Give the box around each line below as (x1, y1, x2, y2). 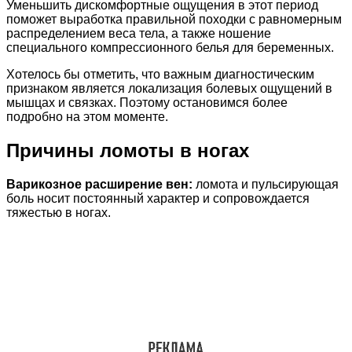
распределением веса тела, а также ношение (6, 27, 271, 41)
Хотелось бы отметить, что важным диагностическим (6, 68, 314, 82)
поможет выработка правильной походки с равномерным (6, 13, 342, 27)
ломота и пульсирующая (192, 178, 339, 192)
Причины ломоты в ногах (6, 140, 249, 162)
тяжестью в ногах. (6, 206, 111, 220)
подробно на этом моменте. (6, 110, 168, 124)
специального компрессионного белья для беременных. (6, 41, 334, 55)
